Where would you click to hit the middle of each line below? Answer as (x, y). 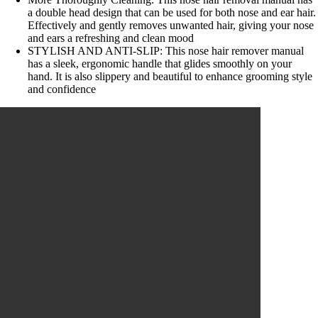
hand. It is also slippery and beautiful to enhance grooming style (170, 76)
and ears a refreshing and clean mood (111, 38)
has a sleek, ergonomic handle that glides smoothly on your (160, 63)
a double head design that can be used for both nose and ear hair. (172, 12)
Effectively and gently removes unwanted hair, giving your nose (171, 25)
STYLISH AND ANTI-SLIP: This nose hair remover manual (166, 50)
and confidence (62, 89)
